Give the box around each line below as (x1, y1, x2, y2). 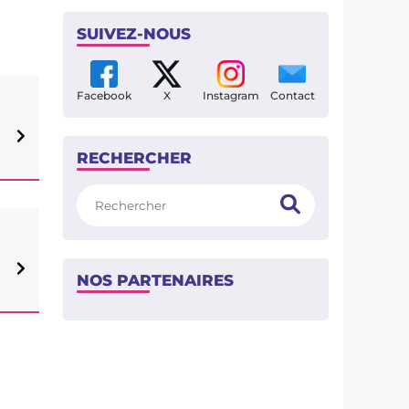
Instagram (202, 89, 259, 102)
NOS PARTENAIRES (77, 271, 234, 289)
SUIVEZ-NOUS (77, 25, 191, 43)
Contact (269, 89, 315, 102)
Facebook (77, 89, 131, 102)
